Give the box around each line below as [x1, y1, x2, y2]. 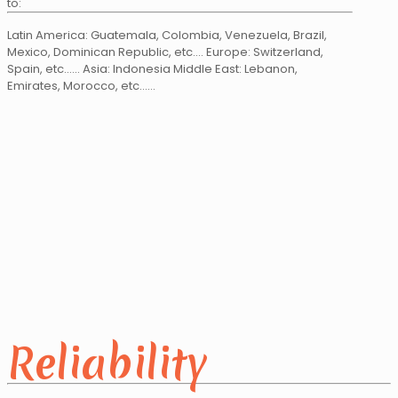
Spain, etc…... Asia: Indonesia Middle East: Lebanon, [7, 60, 298, 78]
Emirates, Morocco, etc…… [7, 77, 155, 95]
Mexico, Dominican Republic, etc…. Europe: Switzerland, [7, 44, 323, 61]
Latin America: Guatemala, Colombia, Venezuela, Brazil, [7, 27, 327, 44]
